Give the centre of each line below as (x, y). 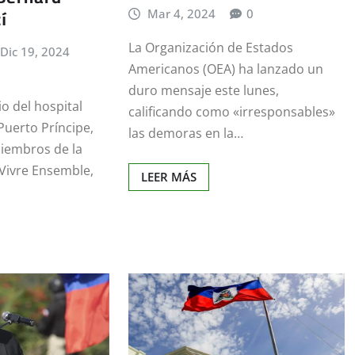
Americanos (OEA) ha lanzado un (225, 69)
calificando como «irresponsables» (231, 111)
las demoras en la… (185, 133)
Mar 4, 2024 (182, 14)
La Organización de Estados (210, 47)
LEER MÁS (168, 176)
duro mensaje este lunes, (203, 90)
